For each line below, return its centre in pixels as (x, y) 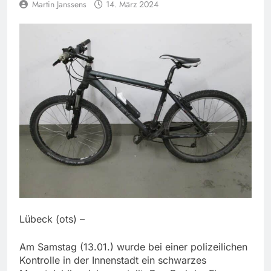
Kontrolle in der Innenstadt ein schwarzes (113, 260)
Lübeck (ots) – (52, 219)
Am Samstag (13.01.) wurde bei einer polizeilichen (133, 247)
